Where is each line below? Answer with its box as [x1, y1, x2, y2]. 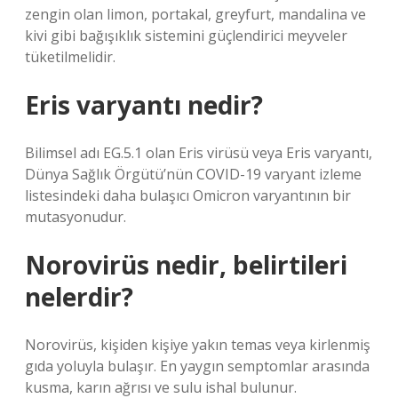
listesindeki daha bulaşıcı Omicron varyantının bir [25, 186, 351, 205]
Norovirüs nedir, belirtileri [25, 248, 347, 282]
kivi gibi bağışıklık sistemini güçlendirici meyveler [25, 26, 347, 45]
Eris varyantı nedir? [25, 88, 263, 122]
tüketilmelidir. [25, 47, 115, 67]
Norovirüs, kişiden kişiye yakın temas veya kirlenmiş [25, 335, 370, 354]
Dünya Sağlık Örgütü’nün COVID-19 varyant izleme [25, 164, 362, 184]
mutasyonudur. [25, 207, 126, 227]
